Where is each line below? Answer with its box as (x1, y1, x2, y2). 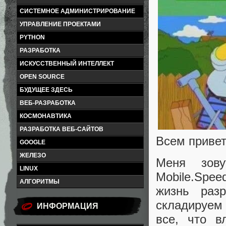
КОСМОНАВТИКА (20, 112, 72, 120)
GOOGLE (20, 139, 45, 146)
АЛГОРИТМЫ (20, 178, 60, 185)
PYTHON (20, 34, 45, 41)
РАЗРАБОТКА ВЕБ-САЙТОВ (20, 126, 103, 133)
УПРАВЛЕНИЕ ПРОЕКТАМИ (20, 21, 101, 28)
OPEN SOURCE (20, 73, 65, 80)
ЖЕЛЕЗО (20, 152, 46, 159)
